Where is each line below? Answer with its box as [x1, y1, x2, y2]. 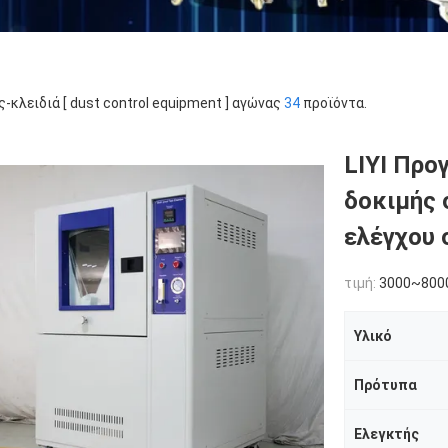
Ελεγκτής [354, 426, 419, 442]
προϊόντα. [300, 95, 367, 111]
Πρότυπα [354, 377, 417, 393]
